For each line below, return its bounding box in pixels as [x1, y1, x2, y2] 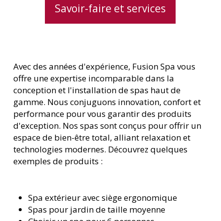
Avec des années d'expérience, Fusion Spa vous [13, 61, 196, 73]
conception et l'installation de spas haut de [13, 84, 181, 96]
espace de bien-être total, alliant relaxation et [13, 132, 191, 144]
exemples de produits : [13, 155, 103, 167]
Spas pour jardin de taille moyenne [28, 203, 166, 215]
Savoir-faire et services [55, 1, 166, 15]
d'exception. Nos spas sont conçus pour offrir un [13, 120, 202, 132]
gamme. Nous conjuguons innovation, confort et [13, 96, 201, 108]
